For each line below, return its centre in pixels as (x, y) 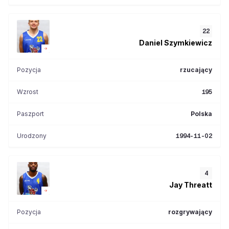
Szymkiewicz (188, 42)
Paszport (30, 114)
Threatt (198, 185)
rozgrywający (190, 212)
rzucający (196, 70)
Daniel (151, 42)
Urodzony (32, 136)
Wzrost (28, 92)
